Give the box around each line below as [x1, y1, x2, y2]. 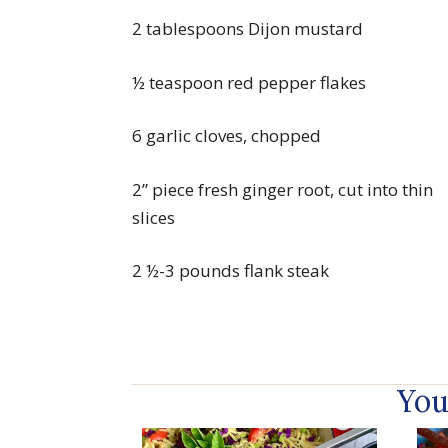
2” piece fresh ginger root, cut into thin [132, 177, 433, 201]
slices [132, 205, 175, 229]
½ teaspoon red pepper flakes [132, 70, 366, 94]
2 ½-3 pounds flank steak [132, 259, 329, 283]
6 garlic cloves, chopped [132, 124, 321, 148]
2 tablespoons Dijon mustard [132, 17, 363, 41]
